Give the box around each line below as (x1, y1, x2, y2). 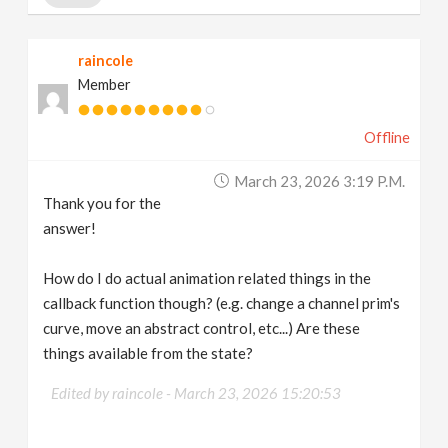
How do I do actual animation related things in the (43, 268, 372, 287)
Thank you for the (43, 193, 162, 212)
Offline (363, 128, 410, 146)
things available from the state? (43, 343, 254, 362)
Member (78, 75, 132, 93)
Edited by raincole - (51, 383, 175, 402)
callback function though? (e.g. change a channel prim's (43, 293, 401, 312)
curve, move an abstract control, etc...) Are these (43, 318, 361, 337)
